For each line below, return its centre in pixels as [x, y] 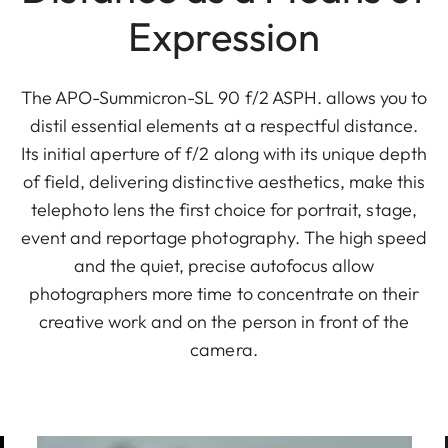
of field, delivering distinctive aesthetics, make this [224, 181]
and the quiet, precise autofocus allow [224, 265]
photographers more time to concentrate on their [224, 293]
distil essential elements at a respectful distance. [224, 125]
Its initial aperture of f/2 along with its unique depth [224, 153]
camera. [224, 349]
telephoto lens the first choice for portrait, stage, [224, 209]
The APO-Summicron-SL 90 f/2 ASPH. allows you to [224, 97]
